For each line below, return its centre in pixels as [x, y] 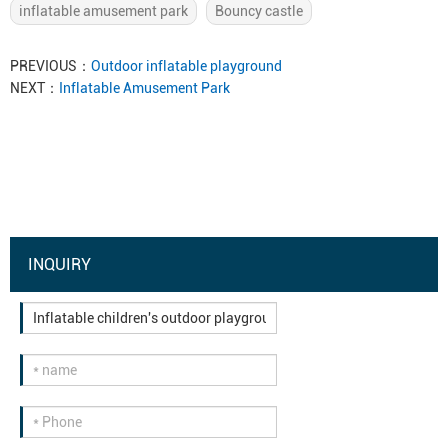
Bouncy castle [259, 11]
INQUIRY [59, 264]
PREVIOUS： [50, 66]
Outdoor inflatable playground [186, 66]
